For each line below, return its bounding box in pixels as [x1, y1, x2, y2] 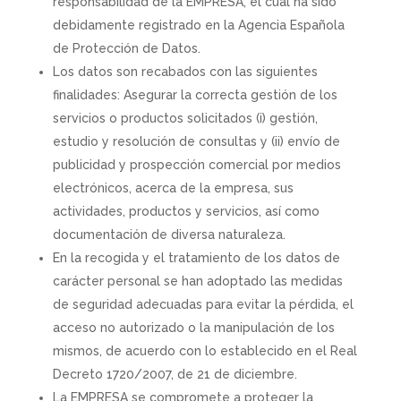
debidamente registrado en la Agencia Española [52, 18, 345, 32]
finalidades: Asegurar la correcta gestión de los [52, 88, 337, 102]
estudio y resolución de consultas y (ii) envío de [52, 134, 340, 149]
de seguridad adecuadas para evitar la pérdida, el [52, 297, 354, 311]
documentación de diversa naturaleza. [52, 227, 286, 242]
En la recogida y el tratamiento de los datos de [52, 251, 340, 265]
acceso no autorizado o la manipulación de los [52, 320, 335, 335]
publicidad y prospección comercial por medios [52, 158, 341, 172]
